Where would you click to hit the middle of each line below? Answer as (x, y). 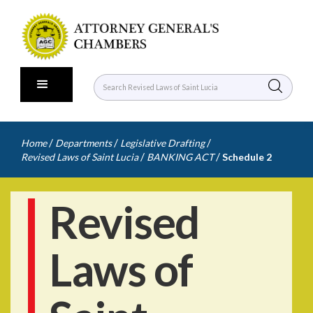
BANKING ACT (180, 157)
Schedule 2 (247, 157)
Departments (83, 143)
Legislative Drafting (162, 143)
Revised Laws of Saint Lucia (80, 157)
